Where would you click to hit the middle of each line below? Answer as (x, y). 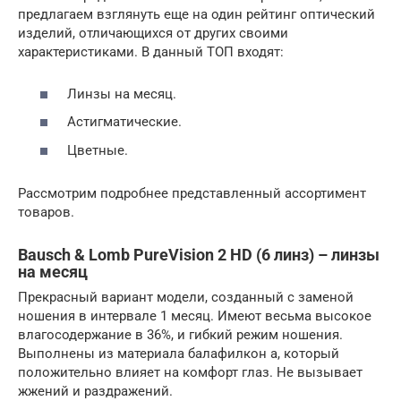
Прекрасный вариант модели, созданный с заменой (186, 297)
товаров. (46, 212)
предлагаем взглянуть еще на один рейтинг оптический (196, 14)
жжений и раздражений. (95, 391)
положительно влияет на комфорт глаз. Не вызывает (190, 372)
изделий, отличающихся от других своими (153, 33)
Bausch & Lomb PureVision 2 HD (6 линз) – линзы (199, 254)
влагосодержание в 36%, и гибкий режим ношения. (180, 334)
